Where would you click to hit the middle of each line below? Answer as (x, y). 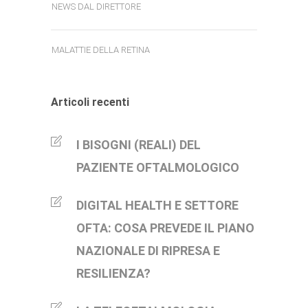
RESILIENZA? (113, 274)
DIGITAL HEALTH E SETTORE (157, 206)
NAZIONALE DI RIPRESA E (148, 251)
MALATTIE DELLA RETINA (101, 50)
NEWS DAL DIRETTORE (96, 7)
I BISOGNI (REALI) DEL (139, 145)
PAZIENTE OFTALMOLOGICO (158, 168)
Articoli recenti (90, 102)
